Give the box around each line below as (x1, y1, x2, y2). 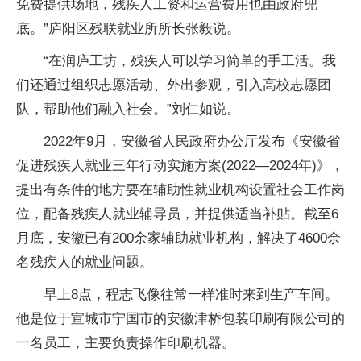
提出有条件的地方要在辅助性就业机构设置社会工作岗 (16, 182, 345, 197)
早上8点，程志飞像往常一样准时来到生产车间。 (44, 287, 338, 302)
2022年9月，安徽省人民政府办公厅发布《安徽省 (44, 134, 340, 149)
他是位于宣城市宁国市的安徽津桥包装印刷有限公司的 (16, 311, 345, 326)
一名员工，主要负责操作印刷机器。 (16, 335, 235, 351)
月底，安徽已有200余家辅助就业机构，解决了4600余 (16, 230, 341, 246)
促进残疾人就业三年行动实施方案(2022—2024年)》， (16, 158, 344, 173)
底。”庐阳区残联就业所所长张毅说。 (16, 21, 240, 36)
